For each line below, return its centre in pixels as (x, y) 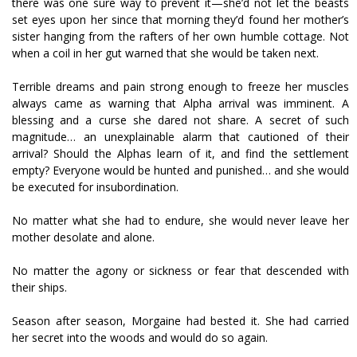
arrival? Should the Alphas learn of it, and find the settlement (180, 153)
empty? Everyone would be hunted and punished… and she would (180, 170)
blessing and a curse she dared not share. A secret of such (180, 120)
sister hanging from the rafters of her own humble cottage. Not (180, 36)
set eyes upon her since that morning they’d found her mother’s (180, 20)
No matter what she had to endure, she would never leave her (180, 220)
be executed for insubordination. (95, 187)
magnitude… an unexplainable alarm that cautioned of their (180, 137)
